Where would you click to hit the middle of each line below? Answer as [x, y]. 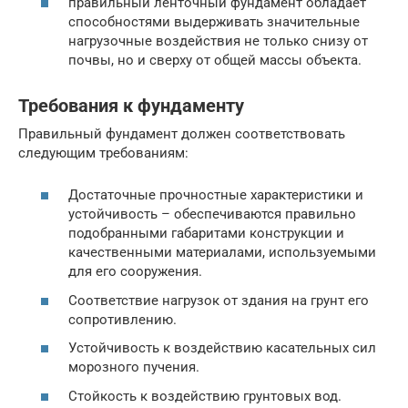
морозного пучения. [134, 367]
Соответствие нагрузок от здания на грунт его [219, 300]
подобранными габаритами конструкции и [206, 234]
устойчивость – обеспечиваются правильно [212, 214]
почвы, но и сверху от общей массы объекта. [215, 60]
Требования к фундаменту [131, 106]
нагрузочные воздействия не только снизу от [218, 41]
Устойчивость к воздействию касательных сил [222, 348]
